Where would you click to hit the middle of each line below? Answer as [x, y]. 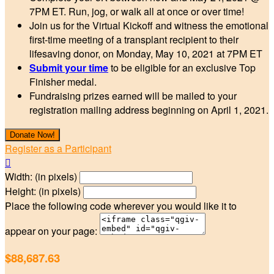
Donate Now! [32, 135]
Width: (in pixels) [41, 177]
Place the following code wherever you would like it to [121, 206]
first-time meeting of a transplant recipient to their [134, 40]
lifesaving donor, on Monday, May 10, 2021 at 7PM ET [146, 54]
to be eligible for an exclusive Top [182, 68]
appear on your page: [51, 231]
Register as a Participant [58, 149]
